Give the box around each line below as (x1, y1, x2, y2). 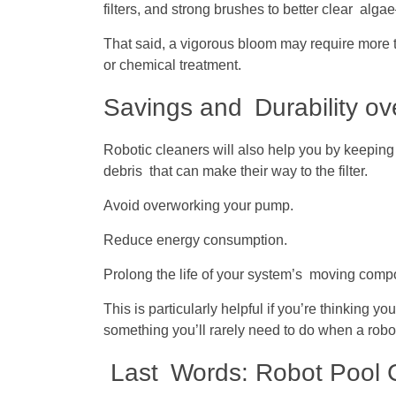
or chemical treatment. (103, 57, 241, 73)
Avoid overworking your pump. (103, 198, 293, 214)
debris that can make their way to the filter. (103, 164, 368, 179)
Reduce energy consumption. (103, 232, 287, 248)
